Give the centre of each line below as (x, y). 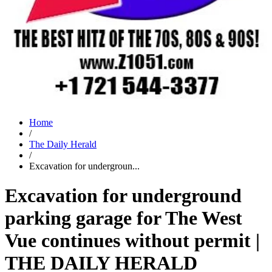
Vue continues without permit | (132, 241)
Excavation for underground (123, 196)
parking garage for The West (124, 218)
